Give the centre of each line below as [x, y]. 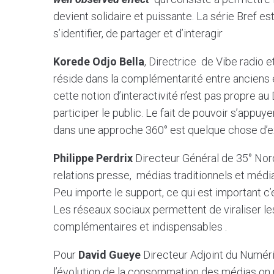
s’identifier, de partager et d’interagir [138, 33]
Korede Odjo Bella [99, 61]
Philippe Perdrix [93, 158]
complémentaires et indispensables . [140, 226]
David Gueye [109, 254]
